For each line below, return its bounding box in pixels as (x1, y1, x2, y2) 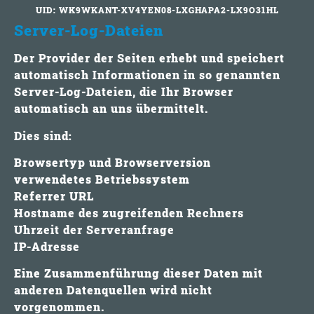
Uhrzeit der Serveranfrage (14, 221, 175, 237)
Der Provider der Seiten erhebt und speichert (14, 50, 285, 66)
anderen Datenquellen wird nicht (14, 282, 212, 298)
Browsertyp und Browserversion (14, 154, 211, 170)
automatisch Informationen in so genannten (14, 67, 280, 83)
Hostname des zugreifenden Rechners (14, 205, 244, 220)
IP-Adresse (14, 238, 80, 254)
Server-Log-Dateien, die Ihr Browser (14, 84, 233, 100)
